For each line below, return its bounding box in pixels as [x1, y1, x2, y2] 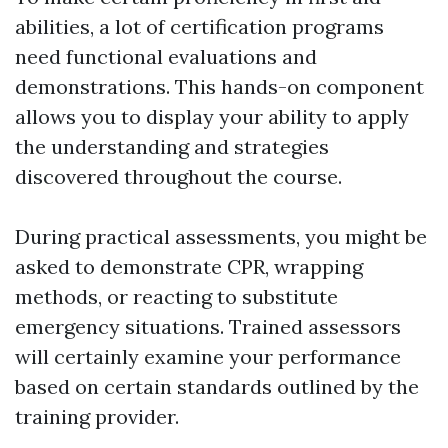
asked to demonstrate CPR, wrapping [15, 254, 363, 280]
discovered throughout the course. [15, 164, 342, 190]
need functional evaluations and [15, 44, 317, 70]
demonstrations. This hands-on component [15, 74, 424, 100]
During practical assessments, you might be [15, 224, 427, 250]
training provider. [15, 404, 179, 430]
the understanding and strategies [15, 134, 329, 160]
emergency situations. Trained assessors [15, 314, 401, 340]
